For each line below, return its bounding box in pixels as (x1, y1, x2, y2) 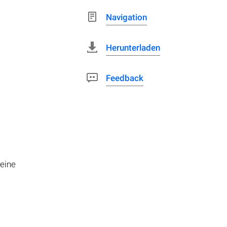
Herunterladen (106, 43, 160, 53)
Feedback (106, 73, 143, 83)
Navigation (106, 12, 147, 22)
